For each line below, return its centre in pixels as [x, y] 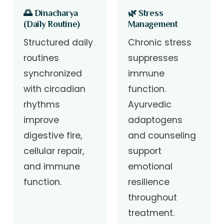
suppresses [153, 58]
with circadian [55, 89]
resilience [148, 182]
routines [41, 58]
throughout [152, 197]
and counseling [162, 135]
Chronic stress [159, 42]
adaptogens [155, 120]
